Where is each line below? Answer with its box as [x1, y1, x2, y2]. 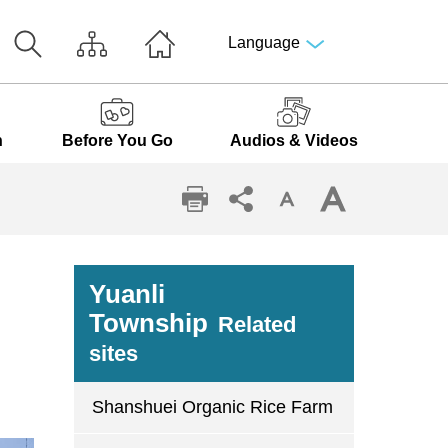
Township [88, 309, 208, 337]
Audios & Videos [229, 132, 358, 149]
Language [227, 34, 300, 51]
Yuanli [88, 280, 165, 308]
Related [217, 312, 296, 337]
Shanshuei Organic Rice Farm [91, 397, 333, 417]
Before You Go [61, 132, 173, 149]
